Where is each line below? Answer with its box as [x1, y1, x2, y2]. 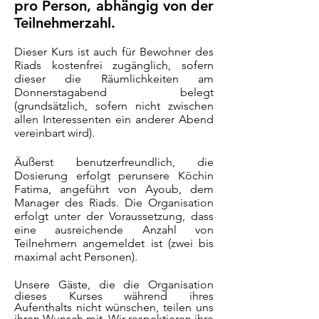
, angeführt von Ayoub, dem [48, 182, 214, 196]
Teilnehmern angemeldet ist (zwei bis [14, 236, 214, 250]
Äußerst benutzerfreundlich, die [14, 155, 214, 169]
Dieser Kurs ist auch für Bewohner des [14, 45, 214, 58]
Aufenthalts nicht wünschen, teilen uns [14, 300, 214, 314]
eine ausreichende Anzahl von [14, 223, 214, 236]
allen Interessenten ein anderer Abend [14, 113, 214, 126]
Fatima [14, 182, 48, 196]
